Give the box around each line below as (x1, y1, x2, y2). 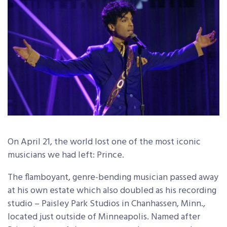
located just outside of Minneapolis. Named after (8, 210, 200, 224)
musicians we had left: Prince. (8, 148, 124, 163)
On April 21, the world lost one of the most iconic (8, 135, 201, 149)
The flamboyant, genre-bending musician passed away (8, 170, 218, 185)
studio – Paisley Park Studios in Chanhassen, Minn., (8, 197, 205, 211)
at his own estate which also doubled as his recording (8, 183, 216, 198)
